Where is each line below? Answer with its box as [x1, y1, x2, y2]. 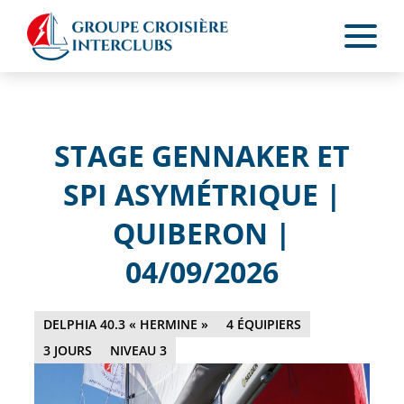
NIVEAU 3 [110, 341, 167, 359]
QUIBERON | [113, 214, 291, 253]
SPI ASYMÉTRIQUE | [62, 175, 342, 215]
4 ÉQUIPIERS [226, 315, 301, 333]
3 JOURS [43, 341, 92, 359]
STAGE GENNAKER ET [54, 136, 350, 176]
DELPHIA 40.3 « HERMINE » [43, 315, 208, 333]
